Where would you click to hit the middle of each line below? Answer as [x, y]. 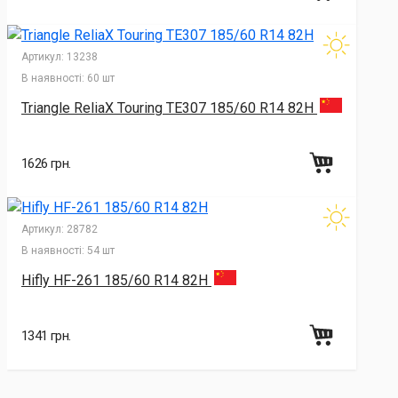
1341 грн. [46, 335]
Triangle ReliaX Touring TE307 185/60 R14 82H [169, 108]
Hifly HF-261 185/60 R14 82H [116, 280]
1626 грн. [46, 164]
